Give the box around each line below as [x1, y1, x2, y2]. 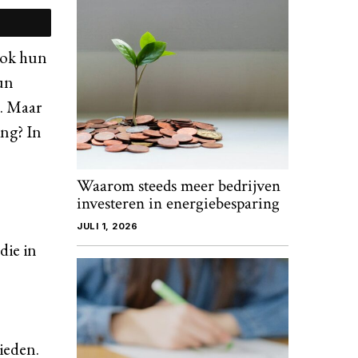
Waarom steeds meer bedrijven [77, 175, 280, 197]
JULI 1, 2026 [77, 221, 137, 233]
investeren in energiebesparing [77, 193, 280, 215]
